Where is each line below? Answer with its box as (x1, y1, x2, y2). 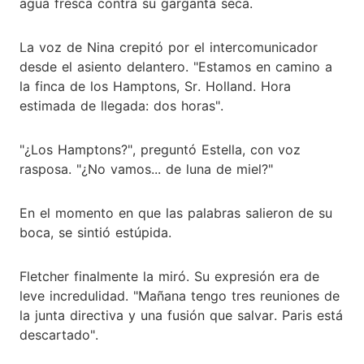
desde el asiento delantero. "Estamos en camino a (19, 58, 332, 75)
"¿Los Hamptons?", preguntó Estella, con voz (19, 141, 301, 158)
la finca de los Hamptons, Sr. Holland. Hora (19, 77, 291, 94)
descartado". (19, 326, 98, 343)
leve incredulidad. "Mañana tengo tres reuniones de (19, 287, 340, 304)
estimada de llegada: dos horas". (19, 97, 223, 114)
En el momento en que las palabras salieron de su (19, 204, 332, 221)
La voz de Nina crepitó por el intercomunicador (19, 38, 318, 55)
